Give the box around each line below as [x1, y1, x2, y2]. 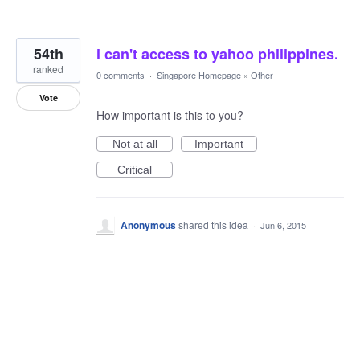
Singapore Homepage [157, 68, 241, 81]
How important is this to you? [96, 107, 243, 123]
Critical [117, 163, 152, 176]
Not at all [112, 137, 157, 150]
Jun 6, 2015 [260, 219, 306, 231]
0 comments [96, 68, 145, 81]
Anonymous [121, 218, 176, 232]
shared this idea [178, 218, 251, 231]
